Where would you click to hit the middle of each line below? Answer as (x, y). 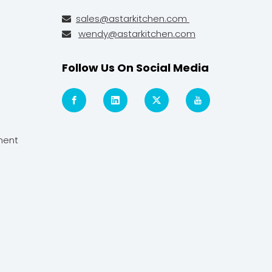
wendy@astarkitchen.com (137, 33)
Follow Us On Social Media (135, 67)
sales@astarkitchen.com (132, 18)
